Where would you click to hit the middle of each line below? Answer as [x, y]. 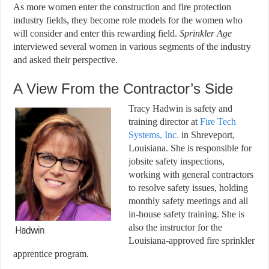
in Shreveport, [207, 134]
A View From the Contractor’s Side [123, 88]
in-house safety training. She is [187, 214]
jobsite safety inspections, [177, 161]
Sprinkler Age [206, 33]
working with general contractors [191, 174]
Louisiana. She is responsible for [190, 148]
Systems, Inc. [154, 134]
